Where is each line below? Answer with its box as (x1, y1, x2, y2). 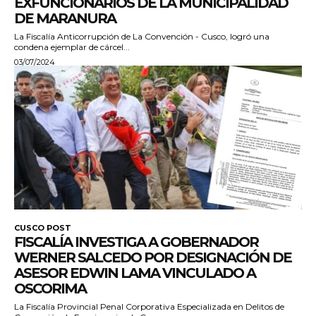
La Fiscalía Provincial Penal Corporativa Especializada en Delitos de (14, 301, 284, 312)
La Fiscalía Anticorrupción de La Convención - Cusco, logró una (14, 31, 269, 42)
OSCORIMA (14, 280, 86, 298)
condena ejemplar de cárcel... (14, 42, 130, 53)
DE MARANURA (14, 10, 116, 28)
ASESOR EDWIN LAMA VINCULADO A (14, 265, 255, 282)
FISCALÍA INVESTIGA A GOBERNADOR (14, 233, 258, 251)
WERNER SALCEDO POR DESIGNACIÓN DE (14, 249, 291, 267)
